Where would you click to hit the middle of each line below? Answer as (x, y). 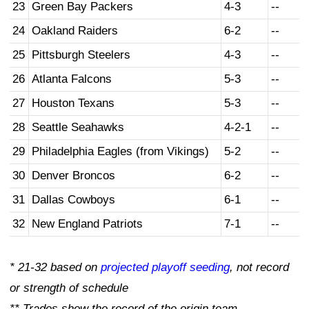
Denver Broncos (73, 176)
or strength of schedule (69, 288)
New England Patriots (87, 224)
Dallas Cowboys (73, 200)
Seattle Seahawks (78, 128)
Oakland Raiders (75, 31)
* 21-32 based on (55, 268)
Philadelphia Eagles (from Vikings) (120, 152)
